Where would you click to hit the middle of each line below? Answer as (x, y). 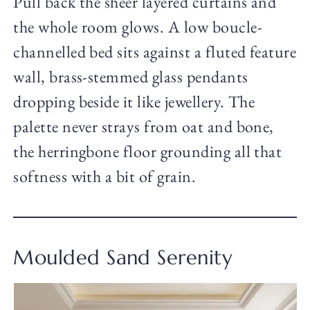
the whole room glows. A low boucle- (138, 27)
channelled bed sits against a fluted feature (155, 52)
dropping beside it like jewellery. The (134, 102)
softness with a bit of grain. (105, 176)
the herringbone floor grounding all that (148, 152)
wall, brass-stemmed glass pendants (131, 77)
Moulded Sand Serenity (123, 258)
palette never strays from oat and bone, (144, 127)
